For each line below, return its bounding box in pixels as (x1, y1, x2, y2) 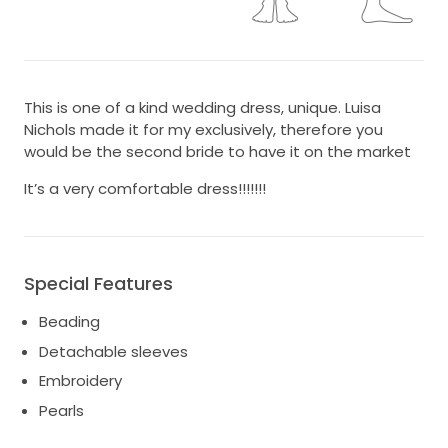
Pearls (39, 399, 84, 421)
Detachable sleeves (39, 340, 188, 362)
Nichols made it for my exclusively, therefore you (24, 119, 383, 141)
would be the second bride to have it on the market (24, 141, 411, 163)
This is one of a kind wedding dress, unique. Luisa (24, 97, 381, 119)
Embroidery (39, 370, 122, 392)
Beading (39, 311, 100, 333)
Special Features (24, 271, 173, 297)
